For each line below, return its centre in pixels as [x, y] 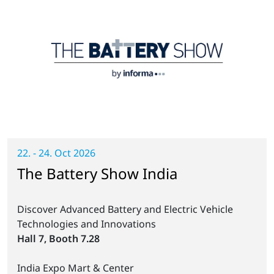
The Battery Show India [97, 173]
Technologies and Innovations [87, 224]
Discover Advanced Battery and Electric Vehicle [125, 209]
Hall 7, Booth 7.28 [58, 238]
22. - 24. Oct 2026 [56, 153]
